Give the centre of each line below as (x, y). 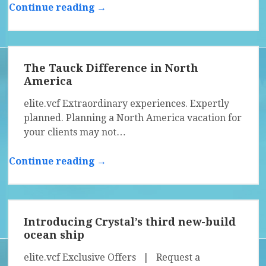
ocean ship (54, 235)
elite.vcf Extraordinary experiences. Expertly (126, 104)
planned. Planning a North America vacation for (132, 118)
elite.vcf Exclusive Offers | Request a (112, 258)
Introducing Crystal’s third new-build (129, 222)
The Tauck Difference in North (111, 68)
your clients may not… (75, 132)
